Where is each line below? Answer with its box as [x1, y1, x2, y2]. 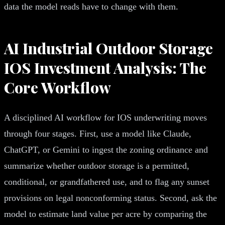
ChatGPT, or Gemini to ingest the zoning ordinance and [4, 144, 208, 155]
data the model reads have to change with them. [4, 1, 178, 12]
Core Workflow [4, 77, 111, 97]
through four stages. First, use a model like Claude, [4, 128, 191, 139]
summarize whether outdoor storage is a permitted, [4, 160, 189, 171]
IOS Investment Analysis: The [4, 57, 206, 78]
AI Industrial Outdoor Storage [4, 38, 213, 58]
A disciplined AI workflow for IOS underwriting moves [4, 112, 207, 123]
